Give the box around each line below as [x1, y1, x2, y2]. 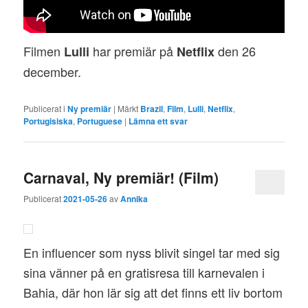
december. [23, 63, 82, 81]
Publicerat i [23, 102, 66, 114]
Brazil [140, 102, 164, 115]
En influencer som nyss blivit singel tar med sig [23, 243, 280, 262]
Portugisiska [23, 114, 74, 127]
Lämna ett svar [129, 114, 188, 127]
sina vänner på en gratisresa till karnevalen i [23, 263, 265, 282]
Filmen [23, 42, 65, 60]
